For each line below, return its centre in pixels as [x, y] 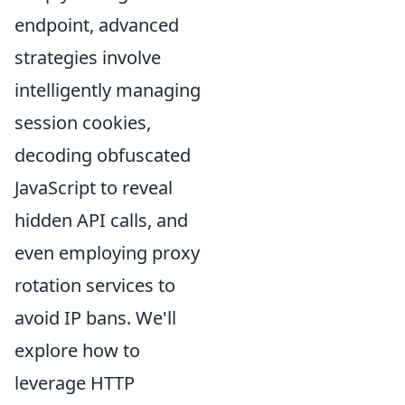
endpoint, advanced [97, 25]
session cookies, [83, 122]
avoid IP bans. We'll [95, 318]
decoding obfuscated [103, 155]
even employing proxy [107, 253]
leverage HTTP [75, 383]
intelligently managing [108, 90]
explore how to [77, 350]
